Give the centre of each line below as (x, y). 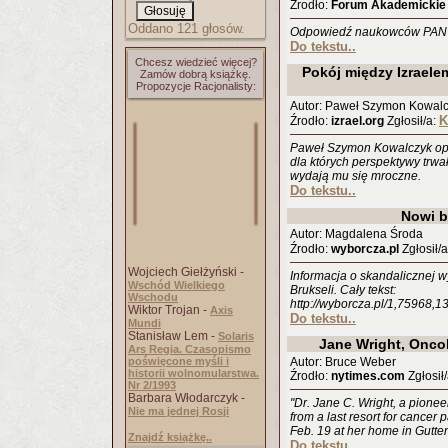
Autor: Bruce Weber (343, 362)
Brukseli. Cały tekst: (343, 290)
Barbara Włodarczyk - (186, 398)
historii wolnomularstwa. (193, 373)
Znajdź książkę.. (170, 437)
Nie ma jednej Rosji (178, 411)
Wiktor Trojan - (169, 310)
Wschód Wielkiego (176, 285)
